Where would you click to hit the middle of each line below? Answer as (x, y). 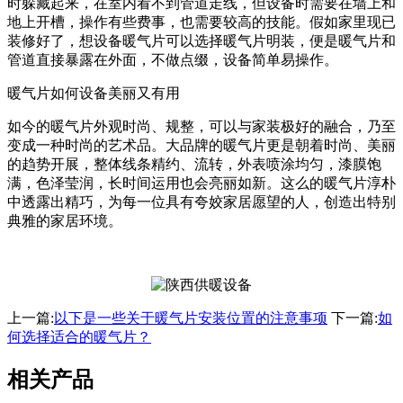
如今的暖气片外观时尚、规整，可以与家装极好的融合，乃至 (201, 127)
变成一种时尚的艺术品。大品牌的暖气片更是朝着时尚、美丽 (201, 146)
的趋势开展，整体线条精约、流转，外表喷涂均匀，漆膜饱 (194, 165)
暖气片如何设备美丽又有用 (94, 94)
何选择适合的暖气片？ (79, 337)
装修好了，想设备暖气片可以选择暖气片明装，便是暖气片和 (201, 41)
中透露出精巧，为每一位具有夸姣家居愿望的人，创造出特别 (201, 202)
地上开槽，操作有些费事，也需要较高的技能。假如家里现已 (201, 22)
